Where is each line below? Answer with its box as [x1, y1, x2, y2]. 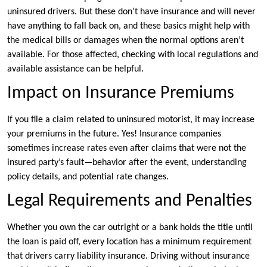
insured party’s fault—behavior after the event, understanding [7, 158, 247, 168]
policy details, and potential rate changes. [7, 172, 169, 182]
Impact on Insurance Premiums [7, 84, 234, 103]
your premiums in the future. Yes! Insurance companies [7, 129, 221, 139]
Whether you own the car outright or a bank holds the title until [7, 223, 253, 233]
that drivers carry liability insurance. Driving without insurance [7, 252, 250, 262]
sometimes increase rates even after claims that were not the [7, 144, 246, 154]
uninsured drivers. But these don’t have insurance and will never [7, 7, 256, 17]
